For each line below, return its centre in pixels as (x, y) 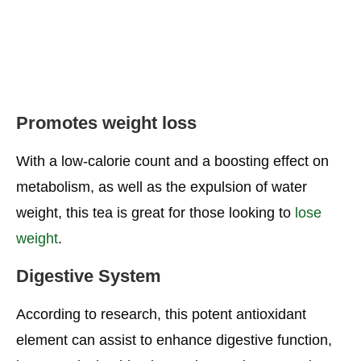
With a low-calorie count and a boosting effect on (172, 162)
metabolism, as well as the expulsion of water (162, 187)
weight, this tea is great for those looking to (154, 213)
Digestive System (89, 276)
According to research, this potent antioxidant (161, 315)
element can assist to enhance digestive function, (174, 340)
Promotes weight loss (106, 123)
